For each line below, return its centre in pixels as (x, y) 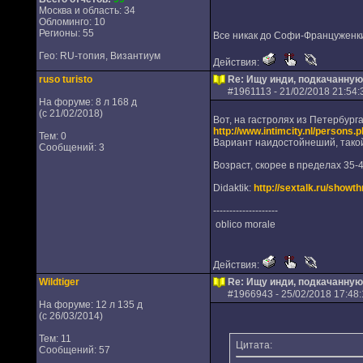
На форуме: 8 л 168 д (88, 102)
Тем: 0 (52, 136)
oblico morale (245, 224)
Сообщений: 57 (74, 350)
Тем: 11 (55, 339)
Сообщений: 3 (71, 147)
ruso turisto (65, 79)
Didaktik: (233, 188)
